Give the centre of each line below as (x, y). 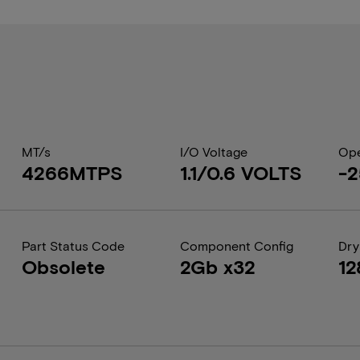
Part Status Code (73, 245)
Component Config (236, 245)
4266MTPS (72, 172)
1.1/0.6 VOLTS (241, 172)
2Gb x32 (217, 266)
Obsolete (63, 266)
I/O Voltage (213, 151)
